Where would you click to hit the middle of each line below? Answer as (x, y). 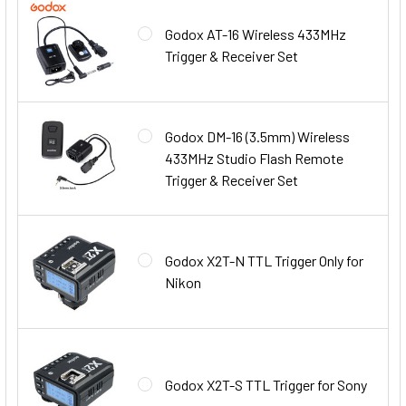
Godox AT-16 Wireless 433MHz (256, 34)
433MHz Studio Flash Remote (254, 158)
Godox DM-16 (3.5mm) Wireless (257, 136)
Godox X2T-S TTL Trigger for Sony (266, 384)
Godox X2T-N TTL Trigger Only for (264, 260)
